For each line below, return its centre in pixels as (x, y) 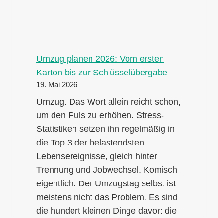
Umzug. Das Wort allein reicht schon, (109, 102)
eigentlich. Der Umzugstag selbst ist (106, 184)
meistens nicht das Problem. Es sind (107, 197)
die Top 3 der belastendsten (90, 143)
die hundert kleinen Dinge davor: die (107, 211)
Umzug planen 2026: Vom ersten (100, 59)
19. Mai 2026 (57, 85)
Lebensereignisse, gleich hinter (97, 156)
